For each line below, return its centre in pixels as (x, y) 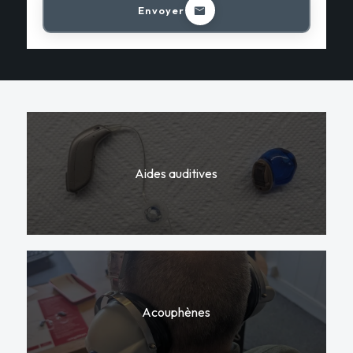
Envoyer (162, 10)
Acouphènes (176, 312)
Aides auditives (176, 174)
